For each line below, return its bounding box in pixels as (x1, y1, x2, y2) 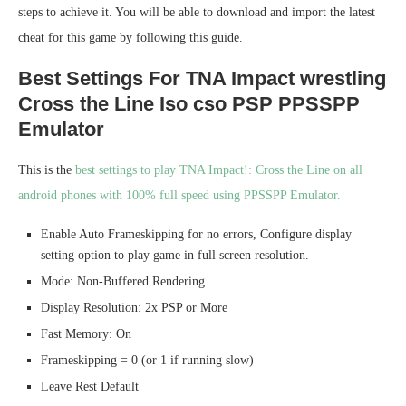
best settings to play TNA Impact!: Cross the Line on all (75, 163, 362, 178)
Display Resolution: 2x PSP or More (41, 301, 227, 315)
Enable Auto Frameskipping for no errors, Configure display (41, 227, 352, 242)
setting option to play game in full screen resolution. (41, 248, 309, 263)
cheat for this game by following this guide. (18, 31, 243, 45)
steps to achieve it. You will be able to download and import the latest (18, 5, 375, 20)
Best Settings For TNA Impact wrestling (18, 67, 386, 91)
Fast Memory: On (41, 327, 131, 342)
